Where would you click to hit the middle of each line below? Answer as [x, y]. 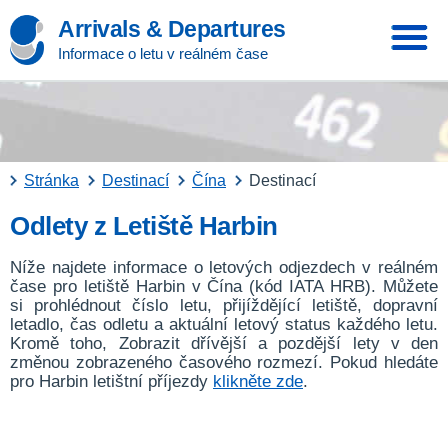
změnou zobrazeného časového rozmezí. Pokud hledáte [224, 362]
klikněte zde [258, 381]
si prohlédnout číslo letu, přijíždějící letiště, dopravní [224, 305]
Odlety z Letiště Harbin [144, 226]
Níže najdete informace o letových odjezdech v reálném [224, 267]
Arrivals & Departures [172, 29]
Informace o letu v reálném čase [163, 53]
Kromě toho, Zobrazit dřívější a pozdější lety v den [224, 343]
